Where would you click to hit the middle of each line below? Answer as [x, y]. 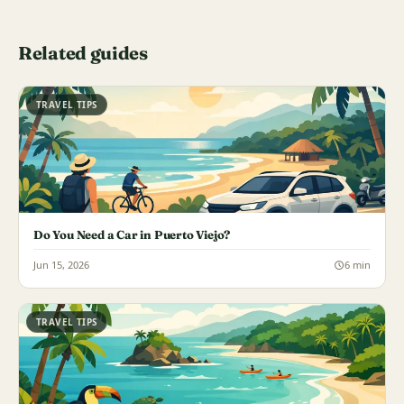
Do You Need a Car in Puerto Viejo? [132, 234]
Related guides [83, 53]
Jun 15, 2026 [61, 265]
